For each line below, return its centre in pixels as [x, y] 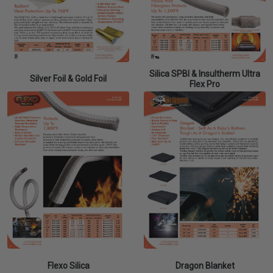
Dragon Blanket [205, 265]
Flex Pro [205, 84]
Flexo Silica [68, 265]
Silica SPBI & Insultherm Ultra [205, 73]
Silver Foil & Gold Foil [68, 79]
